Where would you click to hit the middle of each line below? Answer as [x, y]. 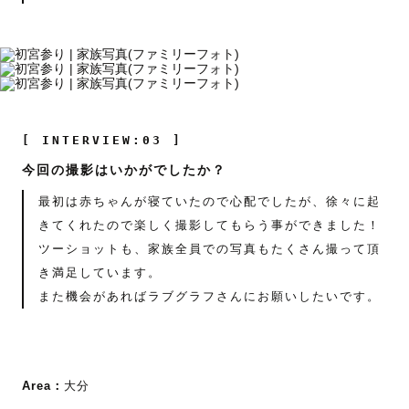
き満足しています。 [100, 273]
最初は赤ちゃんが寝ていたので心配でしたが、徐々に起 [210, 202]
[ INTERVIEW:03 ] [102, 141]
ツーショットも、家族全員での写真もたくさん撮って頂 [210, 249]
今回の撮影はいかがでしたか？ [124, 170]
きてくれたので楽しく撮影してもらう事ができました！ [210, 225]
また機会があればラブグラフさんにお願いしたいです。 [210, 297]
